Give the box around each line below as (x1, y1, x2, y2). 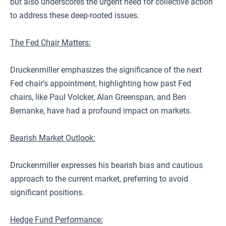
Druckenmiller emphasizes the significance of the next (10, 65, 202, 75)
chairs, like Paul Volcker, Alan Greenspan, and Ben (10, 92, 186, 102)
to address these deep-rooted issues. (10, 11, 139, 20)
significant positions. (10, 188, 84, 197)
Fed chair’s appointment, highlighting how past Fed (10, 79, 191, 88)
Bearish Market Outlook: (10, 133, 95, 143)
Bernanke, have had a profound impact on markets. (10, 106, 192, 116)
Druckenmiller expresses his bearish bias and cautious (10, 160, 203, 170)
